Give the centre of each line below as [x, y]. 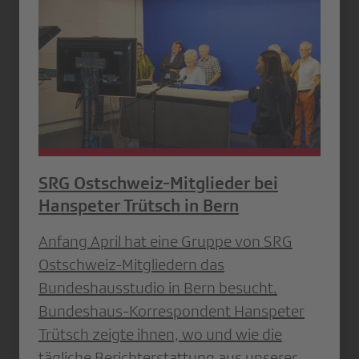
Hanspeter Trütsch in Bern [139, 206]
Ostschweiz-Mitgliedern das [131, 265]
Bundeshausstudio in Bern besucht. [158, 288]
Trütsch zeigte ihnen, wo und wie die [160, 335]
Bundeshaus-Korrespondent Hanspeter [171, 311]
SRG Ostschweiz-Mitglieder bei [158, 184]
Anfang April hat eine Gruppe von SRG [165, 242]
